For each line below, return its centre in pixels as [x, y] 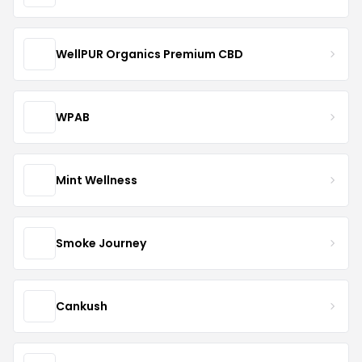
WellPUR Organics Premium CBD [149, 54]
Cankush [82, 306]
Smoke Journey [101, 243]
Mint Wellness [97, 180]
